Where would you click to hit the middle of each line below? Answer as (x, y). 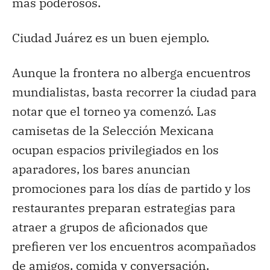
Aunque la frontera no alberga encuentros (131, 72)
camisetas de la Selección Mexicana (113, 130)
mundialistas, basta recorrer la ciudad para (134, 92)
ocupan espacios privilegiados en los (115, 149)
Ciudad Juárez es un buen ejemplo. (111, 37)
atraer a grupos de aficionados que (110, 227)
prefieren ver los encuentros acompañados (134, 246)
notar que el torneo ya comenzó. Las (114, 111)
